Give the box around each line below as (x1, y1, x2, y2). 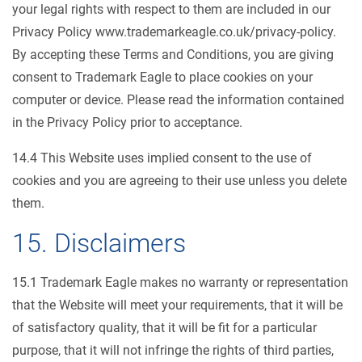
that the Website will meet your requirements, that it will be (12, 297, 343, 313)
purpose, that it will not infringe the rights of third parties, (12, 343, 334, 358)
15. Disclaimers (12, 228, 186, 259)
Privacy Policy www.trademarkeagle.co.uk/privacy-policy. (12, 24, 336, 40)
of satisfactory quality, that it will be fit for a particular (12, 320, 317, 335)
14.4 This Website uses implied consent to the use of (12, 150, 312, 166)
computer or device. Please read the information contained (12, 92, 344, 107)
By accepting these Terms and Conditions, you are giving (12, 47, 334, 62)
